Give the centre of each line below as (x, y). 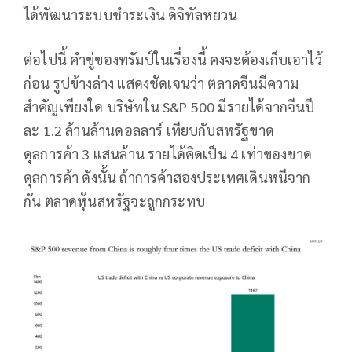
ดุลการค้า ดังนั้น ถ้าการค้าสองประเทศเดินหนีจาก (167, 177)
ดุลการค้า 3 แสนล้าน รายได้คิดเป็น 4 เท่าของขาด (168, 153)
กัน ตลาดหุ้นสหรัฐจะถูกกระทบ (114, 200)
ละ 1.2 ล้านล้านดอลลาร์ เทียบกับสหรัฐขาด (149, 130)
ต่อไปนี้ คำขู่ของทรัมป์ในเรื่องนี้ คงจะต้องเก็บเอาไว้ (173, 59)
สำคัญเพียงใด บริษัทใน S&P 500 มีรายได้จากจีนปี (169, 106)
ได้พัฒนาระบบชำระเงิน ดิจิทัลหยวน (131, 14)
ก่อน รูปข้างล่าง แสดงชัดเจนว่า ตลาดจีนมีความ (161, 82)
